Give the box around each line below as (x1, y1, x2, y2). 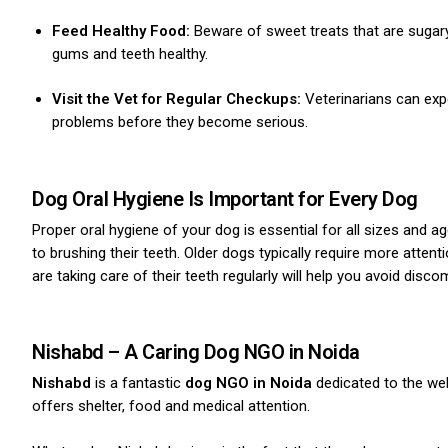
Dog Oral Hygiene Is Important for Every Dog (32, 186, 418, 211)
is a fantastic (91, 374, 185, 392)
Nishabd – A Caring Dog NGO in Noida (32, 340, 360, 364)
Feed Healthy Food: (51, 21, 194, 40)
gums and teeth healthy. (51, 44, 208, 63)
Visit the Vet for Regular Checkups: (51, 90, 301, 108)
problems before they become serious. (51, 113, 308, 131)
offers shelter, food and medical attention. (32, 397, 310, 415)
